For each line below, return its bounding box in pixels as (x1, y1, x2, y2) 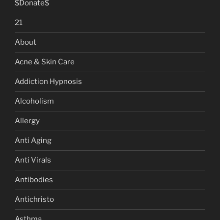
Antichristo (15, 195, 54, 204)
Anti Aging (15, 136, 52, 145)
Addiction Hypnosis (15, 77, 82, 86)
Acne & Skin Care (15, 57, 75, 67)
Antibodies (15, 175, 53, 185)
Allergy (15, 116, 40, 126)
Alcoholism (15, 97, 54, 106)
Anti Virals (15, 156, 51, 165)
